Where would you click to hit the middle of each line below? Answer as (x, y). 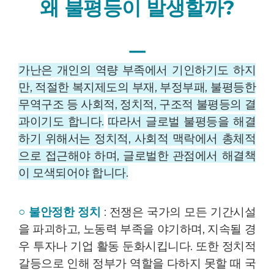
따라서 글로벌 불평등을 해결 (182, 122)
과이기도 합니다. (61, 122)
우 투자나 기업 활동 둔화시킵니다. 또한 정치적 (137, 246)
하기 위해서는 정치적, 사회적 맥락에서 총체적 (137, 139)
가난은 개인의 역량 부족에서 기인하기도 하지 (137, 70)
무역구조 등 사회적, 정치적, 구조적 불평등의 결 (137, 105)
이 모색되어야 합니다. (73, 173)
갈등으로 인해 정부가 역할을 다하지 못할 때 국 (137, 264)
